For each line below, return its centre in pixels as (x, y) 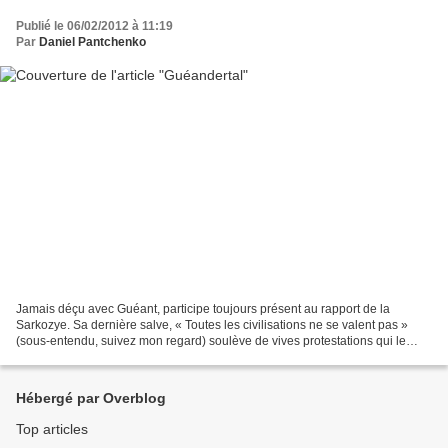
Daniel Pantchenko (92, 41)
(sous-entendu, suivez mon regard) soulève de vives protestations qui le (211, 341)
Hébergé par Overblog (91, 398)
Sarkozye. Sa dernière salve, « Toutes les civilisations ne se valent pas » (212, 325)
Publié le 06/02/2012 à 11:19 (94, 25)
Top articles (52, 429)
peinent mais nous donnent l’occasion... (123, 357)
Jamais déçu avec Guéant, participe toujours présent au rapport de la (203, 309)
